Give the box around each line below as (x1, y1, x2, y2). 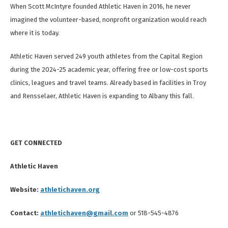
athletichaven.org (40, 186, 100, 194)
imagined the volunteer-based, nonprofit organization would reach (10, 16, 207, 24)
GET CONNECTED (10, 139, 62, 147)
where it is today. (10, 29, 60, 37)
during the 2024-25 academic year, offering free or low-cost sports (10, 66, 208, 74)
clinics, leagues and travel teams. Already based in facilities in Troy (10, 79, 206, 87)
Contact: (10, 209, 40, 217)
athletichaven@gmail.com (40, 209, 128, 217)
